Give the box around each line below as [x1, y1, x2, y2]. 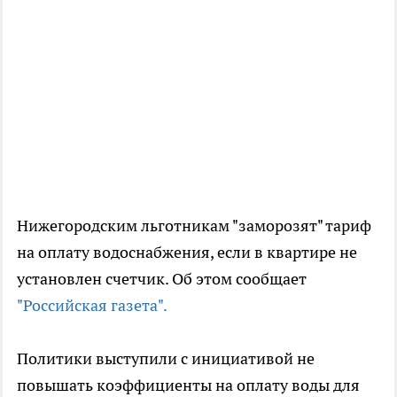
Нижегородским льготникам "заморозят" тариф [17, 215, 371, 237]
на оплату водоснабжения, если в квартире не [17, 242, 357, 263]
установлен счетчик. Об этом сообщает [17, 269, 307, 290]
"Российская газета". [17, 295, 167, 316]
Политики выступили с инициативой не [17, 348, 315, 370]
